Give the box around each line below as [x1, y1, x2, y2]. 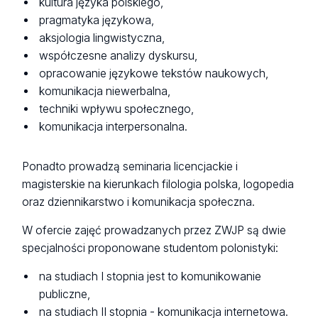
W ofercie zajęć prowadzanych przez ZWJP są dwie [22, 223, 287, 237]
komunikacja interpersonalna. [39, 119, 188, 133]
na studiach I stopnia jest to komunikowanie [39, 270, 262, 284]
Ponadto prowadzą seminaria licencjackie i [22, 160, 238, 174]
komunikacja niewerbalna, [39, 84, 171, 98]
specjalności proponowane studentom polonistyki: [22, 241, 279, 255]
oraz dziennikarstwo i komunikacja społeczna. [22, 195, 256, 209]
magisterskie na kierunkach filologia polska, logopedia [22, 177, 295, 192]
